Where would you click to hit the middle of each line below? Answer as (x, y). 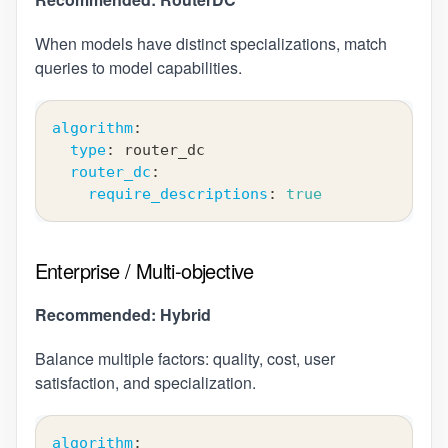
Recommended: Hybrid (122, 314)
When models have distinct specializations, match (210, 43)
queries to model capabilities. (138, 67)
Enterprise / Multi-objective (144, 270)
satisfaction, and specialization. (145, 382)
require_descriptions (177, 193)
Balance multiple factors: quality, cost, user (184, 358)
